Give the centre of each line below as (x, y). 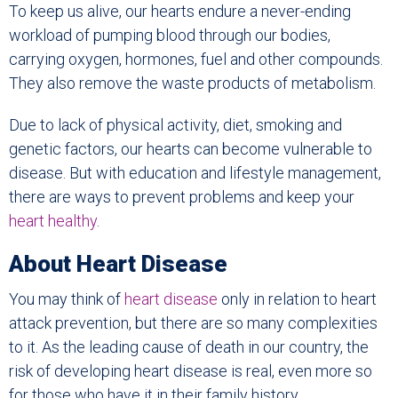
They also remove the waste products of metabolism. (192, 84)
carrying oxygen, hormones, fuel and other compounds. (196, 60)
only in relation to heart (297, 299)
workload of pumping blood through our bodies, (170, 36)
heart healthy (53, 221)
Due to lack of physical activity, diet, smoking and (175, 125)
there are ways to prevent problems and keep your (182, 197)
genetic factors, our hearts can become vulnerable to (191, 149)
